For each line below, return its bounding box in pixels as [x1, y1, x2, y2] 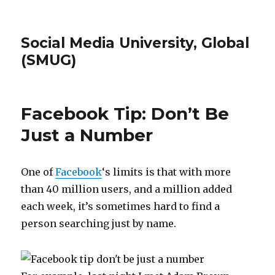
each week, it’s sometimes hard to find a [21, 200, 220, 212]
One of [21, 166, 56, 178]
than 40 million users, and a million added [21, 183, 233, 195]
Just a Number [21, 125, 153, 145]
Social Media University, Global [21, 34, 250, 52]
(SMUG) [21, 52, 77, 69]
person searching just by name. [21, 217, 177, 230]
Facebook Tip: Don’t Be [21, 103, 230, 124]
